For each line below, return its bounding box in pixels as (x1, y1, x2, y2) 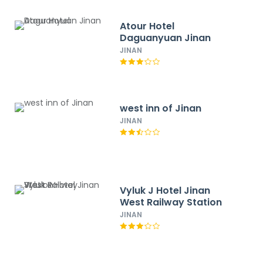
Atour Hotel (120, 19, 175, 33)
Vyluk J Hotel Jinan (120, 184, 211, 197)
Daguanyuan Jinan (120, 31, 211, 45)
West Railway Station (120, 195, 222, 209)
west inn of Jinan (120, 102, 202, 115)
